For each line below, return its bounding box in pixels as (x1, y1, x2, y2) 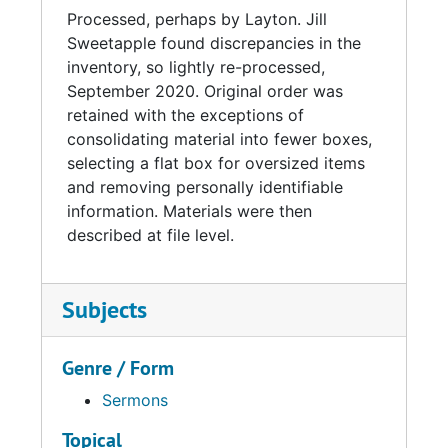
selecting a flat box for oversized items (67, 153, 365, 173)
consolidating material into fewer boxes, (67, 129, 372, 149)
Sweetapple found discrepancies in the (67, 33, 361, 53)
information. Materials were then (67, 201, 312, 221)
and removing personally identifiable (67, 177, 343, 197)
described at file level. (67, 225, 234, 245)
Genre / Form (62, 355, 174, 381)
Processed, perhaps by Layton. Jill (67, 9, 327, 29)
